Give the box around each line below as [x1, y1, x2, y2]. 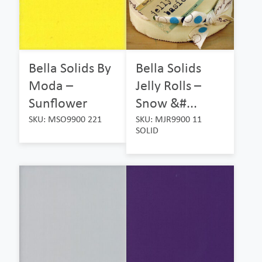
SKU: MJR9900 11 [136, 113, 202, 125]
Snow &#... [136, 94, 198, 111]
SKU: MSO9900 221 [29, 113, 102, 125]
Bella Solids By [29, 58, 111, 76]
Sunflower [29, 94, 87, 111]
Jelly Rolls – [136, 76, 202, 94]
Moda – [29, 76, 73, 94]
